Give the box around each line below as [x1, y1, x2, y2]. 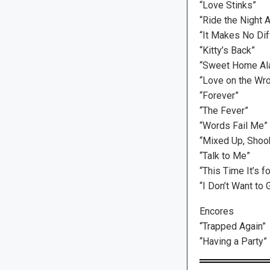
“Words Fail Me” [199, 119, 268, 131]
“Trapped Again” [199, 220, 266, 232]
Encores [199, 205, 234, 217]
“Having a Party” [199, 235, 267, 247]
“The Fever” [199, 104, 248, 116]
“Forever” [199, 89, 239, 101]
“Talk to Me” [199, 149, 250, 162]
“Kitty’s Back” [199, 44, 255, 56]
